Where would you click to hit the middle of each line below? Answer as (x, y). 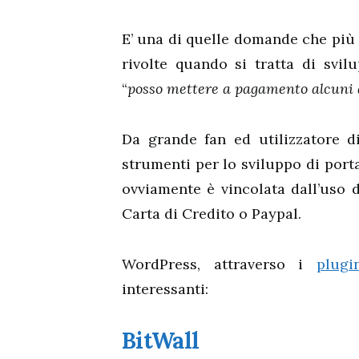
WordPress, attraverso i (220, 264)
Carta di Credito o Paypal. (212, 214)
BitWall (161, 341)
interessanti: (165, 289)
